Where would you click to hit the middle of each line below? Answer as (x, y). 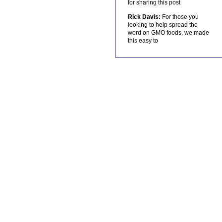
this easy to (143, 41)
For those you (179, 17)
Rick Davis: (144, 17)
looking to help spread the (163, 25)
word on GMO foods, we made (168, 33)
